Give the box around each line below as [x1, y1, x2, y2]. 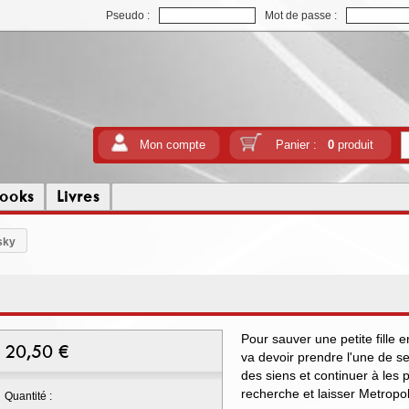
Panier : [275, 138, 328, 152]
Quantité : [5, 390, 52, 403]
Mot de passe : [265, 9, 337, 22]
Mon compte [140, 138, 205, 152]
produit [333, 138, 373, 152]
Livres [57, 186, 100, 206]
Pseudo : [106, 9, 150, 22]
